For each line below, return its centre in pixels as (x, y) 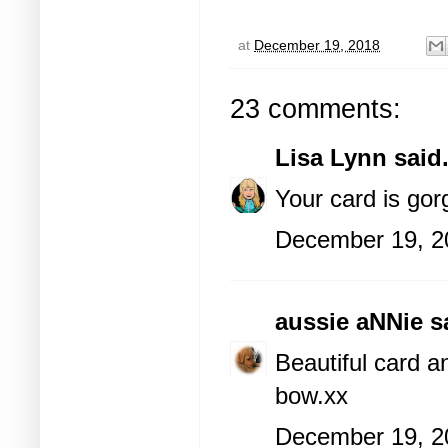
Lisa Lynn (331, 158)
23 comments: (315, 109)
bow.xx (311, 396)
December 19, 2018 (317, 44)
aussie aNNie (349, 322)
